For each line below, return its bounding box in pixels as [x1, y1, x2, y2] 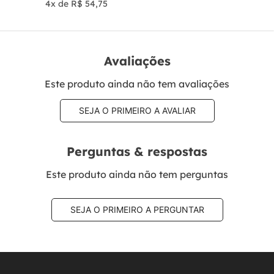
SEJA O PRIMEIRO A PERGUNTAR [70, 204, 204, 215]
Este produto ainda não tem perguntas [46, 168, 228, 180]
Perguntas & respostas [67, 144, 207, 160]
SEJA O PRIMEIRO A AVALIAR [78, 105, 196, 116]
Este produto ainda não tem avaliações [45, 77, 229, 90]
